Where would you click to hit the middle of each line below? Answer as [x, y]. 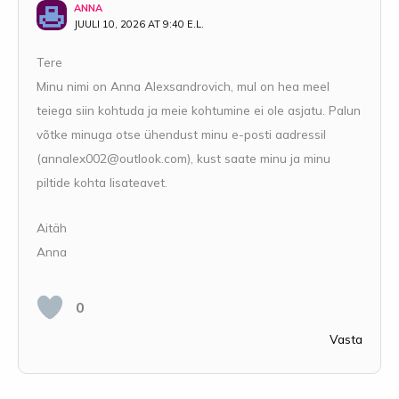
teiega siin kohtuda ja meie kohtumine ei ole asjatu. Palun [199, 110]
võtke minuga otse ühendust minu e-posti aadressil [181, 134]
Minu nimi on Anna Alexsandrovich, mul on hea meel [183, 85]
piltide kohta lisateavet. [102, 182]
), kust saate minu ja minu [259, 158]
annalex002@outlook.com [114, 158]
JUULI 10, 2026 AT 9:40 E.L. [138, 24]
